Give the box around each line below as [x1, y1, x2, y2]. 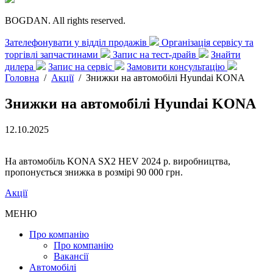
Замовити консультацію [127, 62, 227, 72]
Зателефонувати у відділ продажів [5, 37, 149, 48]
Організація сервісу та [161, 37, 253, 48]
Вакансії [54, 250, 88, 261]
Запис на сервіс [48, 62, 115, 72]
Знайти [211, 49, 241, 60]
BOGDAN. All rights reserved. [5, 15, 126, 26]
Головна [5, 73, 39, 83]
